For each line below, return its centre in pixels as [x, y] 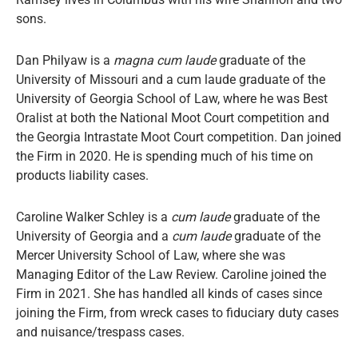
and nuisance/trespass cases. [100, 332]
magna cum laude [165, 61]
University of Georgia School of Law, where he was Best [172, 99]
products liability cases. [82, 176]
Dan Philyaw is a [65, 61]
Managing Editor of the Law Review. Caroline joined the [171, 275]
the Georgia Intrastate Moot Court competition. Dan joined [179, 137]
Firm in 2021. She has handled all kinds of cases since [169, 294]
